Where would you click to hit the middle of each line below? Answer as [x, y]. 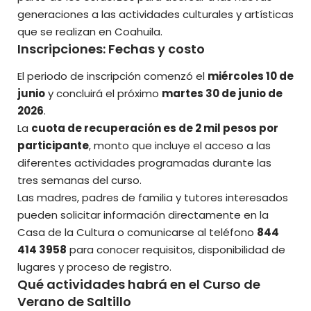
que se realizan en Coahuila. [90, 32]
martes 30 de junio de [222, 93]
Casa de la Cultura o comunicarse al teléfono [137, 232]
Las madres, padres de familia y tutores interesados [153, 197]
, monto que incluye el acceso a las [180, 145]
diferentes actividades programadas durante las [144, 162]
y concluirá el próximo [103, 93]
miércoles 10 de [251, 76]
